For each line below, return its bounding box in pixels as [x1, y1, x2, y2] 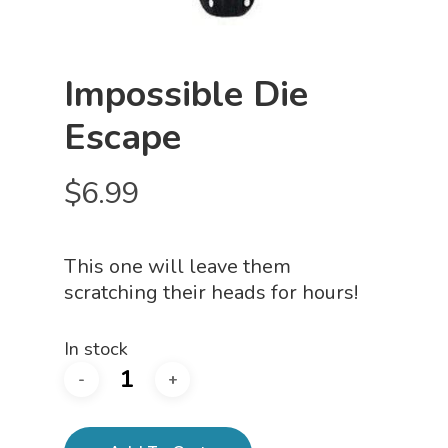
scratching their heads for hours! [64, 279, 358, 306]
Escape [64, 113, 181, 162]
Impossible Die [64, 70, 308, 119]
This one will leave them [64, 253, 291, 280]
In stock [64, 336, 128, 361]
